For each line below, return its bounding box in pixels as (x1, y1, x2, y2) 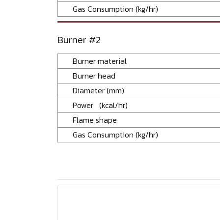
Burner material (73, 55, 127, 67)
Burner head (73, 69, 127, 82)
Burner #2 (57, 32, 101, 47)
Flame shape (73, 113, 117, 126)
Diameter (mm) (73, 84, 124, 96)
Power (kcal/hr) (73, 99, 128, 111)
